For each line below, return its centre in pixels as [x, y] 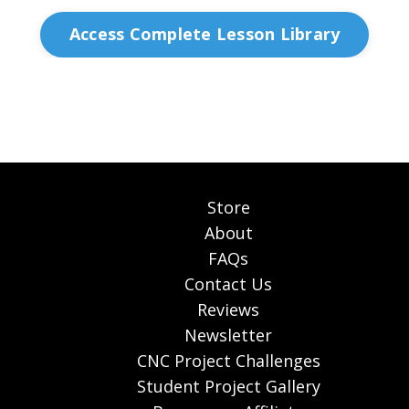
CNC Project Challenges [228, 360]
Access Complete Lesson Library [204, 34]
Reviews [228, 309]
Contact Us [228, 283]
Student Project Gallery [228, 386]
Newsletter [228, 335]
